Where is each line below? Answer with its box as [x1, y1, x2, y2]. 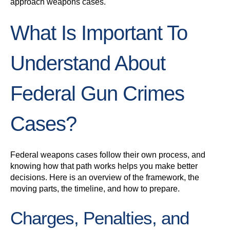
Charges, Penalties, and [10, 208, 189, 228]
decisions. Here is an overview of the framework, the [10, 173, 199, 182]
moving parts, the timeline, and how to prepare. [10, 184, 180, 194]
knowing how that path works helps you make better [10, 162, 198, 171]
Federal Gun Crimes [10, 82, 184, 105]
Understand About [10, 52, 165, 75]
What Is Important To [10, 22, 187, 45]
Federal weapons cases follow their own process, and [10, 150, 205, 160]
